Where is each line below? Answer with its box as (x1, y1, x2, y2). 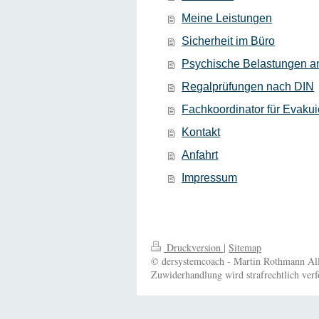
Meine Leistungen (182, 11, 273, 24)
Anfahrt (182, 148, 219, 161)
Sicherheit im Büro (182, 34, 276, 47)
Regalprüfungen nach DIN (182, 80, 315, 93)
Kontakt (182, 125, 221, 138)
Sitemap (229, 240, 261, 254)
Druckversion (164, 240, 224, 254)
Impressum (182, 171, 238, 184)
